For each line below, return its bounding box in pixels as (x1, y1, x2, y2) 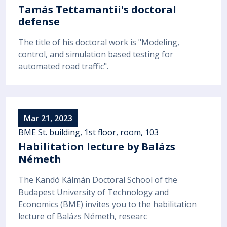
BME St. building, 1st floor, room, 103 (18, 127, 159, 138)
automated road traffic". (18, 61, 108, 72)
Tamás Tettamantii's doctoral (18, 2, 176, 16)
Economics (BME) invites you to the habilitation (18, 198, 197, 210)
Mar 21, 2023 (23, 112, 72, 124)
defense (18, 14, 60, 28)
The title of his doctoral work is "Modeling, (18, 36, 179, 48)
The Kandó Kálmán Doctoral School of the (18, 174, 177, 185)
